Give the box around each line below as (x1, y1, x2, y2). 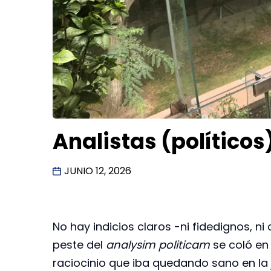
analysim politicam (106, 237, 210, 252)
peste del (53, 237, 106, 252)
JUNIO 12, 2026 (64, 164, 131, 178)
